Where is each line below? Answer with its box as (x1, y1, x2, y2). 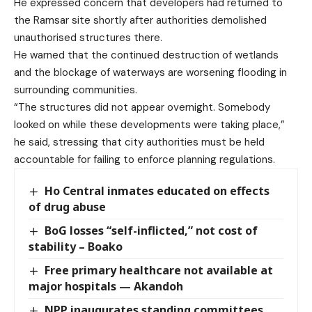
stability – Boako (29, 238, 123, 254)
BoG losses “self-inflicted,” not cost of (45, 222, 258, 238)
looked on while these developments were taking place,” (14, 117, 285, 132)
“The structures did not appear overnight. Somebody (14, 100, 270, 114)
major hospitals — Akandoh (29, 278, 183, 294)
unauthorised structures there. (14, 30, 162, 45)
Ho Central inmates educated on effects (45, 182, 270, 198)
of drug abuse (29, 198, 106, 214)
